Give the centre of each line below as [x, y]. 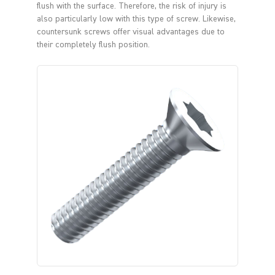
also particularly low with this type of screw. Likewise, [136, 19]
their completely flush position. [93, 45]
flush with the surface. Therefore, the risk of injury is [132, 6]
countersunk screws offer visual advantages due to [131, 32]
